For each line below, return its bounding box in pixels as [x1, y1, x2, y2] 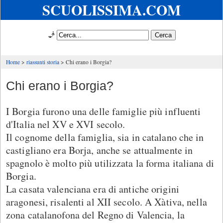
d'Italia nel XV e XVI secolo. [6, 117, 125, 131]
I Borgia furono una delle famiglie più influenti [6, 104, 201, 118]
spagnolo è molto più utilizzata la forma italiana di [6, 156, 214, 170]
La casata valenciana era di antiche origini [6, 182, 179, 196]
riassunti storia [26, 58, 59, 66]
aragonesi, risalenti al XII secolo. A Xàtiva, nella [6, 195, 207, 209]
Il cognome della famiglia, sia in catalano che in [6, 130, 204, 144]
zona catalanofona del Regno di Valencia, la [6, 208, 185, 222]
